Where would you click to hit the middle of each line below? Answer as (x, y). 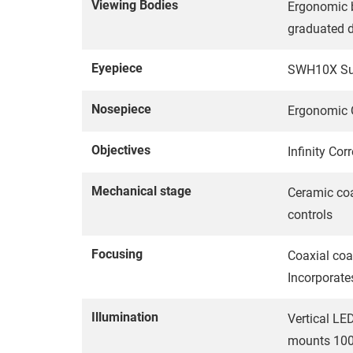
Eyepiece (117, 69)
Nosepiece (121, 110)
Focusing (117, 255)
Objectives (121, 150)
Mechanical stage (141, 191)
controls (310, 215)
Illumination (125, 318)
